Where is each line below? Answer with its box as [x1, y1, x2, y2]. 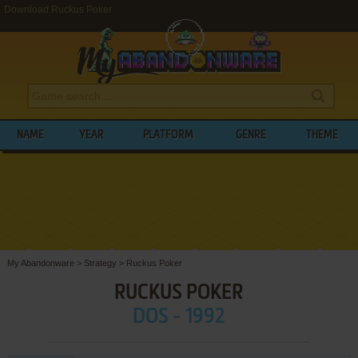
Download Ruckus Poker [4, 4, 112, 15]
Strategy [83, 257, 117, 268]
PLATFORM [143, 129, 194, 141]
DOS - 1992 [132, 306, 225, 328]
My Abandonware [6, 257, 74, 268]
